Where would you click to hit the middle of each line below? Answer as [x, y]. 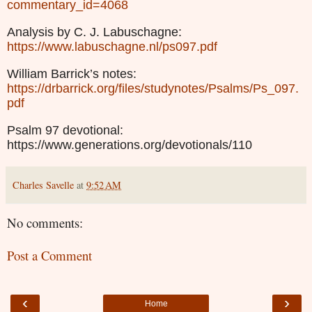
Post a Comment [49, 255]
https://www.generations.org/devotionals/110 [130, 145]
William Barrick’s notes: [72, 73]
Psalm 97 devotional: [65, 130]
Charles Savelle [43, 185]
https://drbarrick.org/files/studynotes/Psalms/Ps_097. [153, 88]
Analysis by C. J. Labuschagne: [94, 32]
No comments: [45, 222]
